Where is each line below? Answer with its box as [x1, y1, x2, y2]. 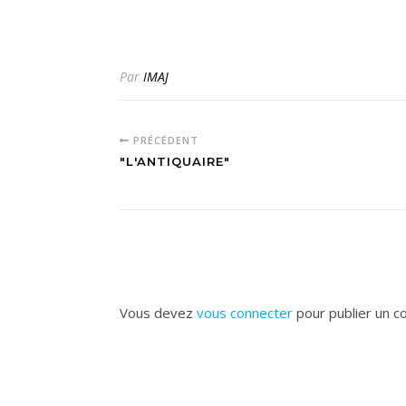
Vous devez [120, 304, 197, 322]
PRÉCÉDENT [130, 133, 198, 147]
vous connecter [197, 304, 293, 322]
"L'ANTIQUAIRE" [120, 154, 230, 169]
